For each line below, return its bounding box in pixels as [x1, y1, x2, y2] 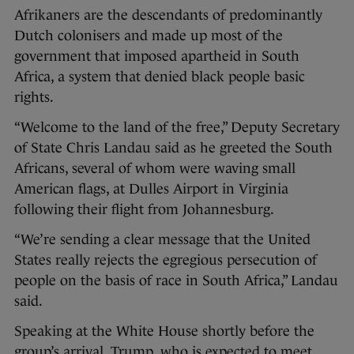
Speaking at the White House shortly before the [14, 323, 314, 340]
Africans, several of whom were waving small [14, 160, 296, 177]
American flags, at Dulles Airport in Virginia [14, 181, 288, 198]
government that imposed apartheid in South [14, 48, 299, 65]
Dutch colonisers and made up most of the [14, 28, 283, 44]
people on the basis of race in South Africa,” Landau [14, 273, 338, 289]
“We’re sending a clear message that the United [14, 232, 311, 248]
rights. [14, 89, 57, 106]
